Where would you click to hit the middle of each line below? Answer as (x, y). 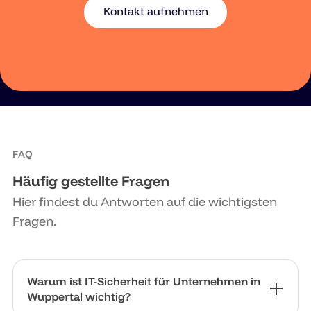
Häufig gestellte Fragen (91, 181)
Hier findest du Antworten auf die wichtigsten (145, 202)
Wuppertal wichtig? (79, 297)
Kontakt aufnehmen (155, 11)
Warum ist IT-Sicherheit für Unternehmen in (144, 281)
